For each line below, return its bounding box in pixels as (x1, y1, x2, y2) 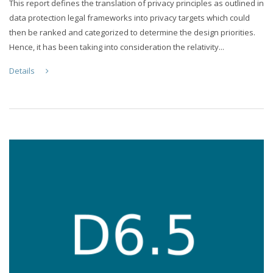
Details (9, 65, 37, 76)
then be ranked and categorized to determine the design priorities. (9, 26, 255, 38)
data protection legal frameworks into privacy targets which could (9, 12, 250, 23)
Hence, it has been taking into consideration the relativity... (9, 41, 224, 52)
